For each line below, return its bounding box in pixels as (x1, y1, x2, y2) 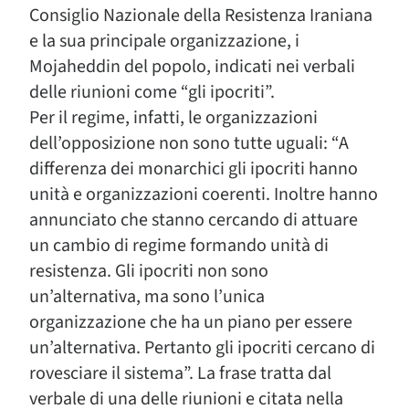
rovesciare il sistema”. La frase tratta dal (29, 361, 331, 386)
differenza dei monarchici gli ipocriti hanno (29, 156, 358, 182)
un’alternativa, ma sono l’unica (29, 284, 265, 309)
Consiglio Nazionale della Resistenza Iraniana (29, 3, 372, 28)
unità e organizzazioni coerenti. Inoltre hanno (29, 182, 378, 207)
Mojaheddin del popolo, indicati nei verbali (29, 54, 355, 79)
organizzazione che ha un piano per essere (29, 309, 352, 335)
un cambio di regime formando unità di (29, 233, 329, 258)
